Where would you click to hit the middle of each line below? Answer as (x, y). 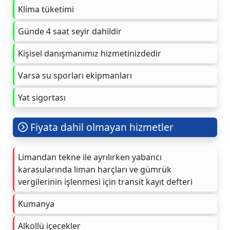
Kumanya (36, 204)
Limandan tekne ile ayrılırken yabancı (90, 157)
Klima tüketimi (46, 9)
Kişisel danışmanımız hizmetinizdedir (90, 53)
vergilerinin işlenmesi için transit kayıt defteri (105, 181)
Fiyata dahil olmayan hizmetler (101, 127)
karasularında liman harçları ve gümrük (95, 169)
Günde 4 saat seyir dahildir (70, 31)
